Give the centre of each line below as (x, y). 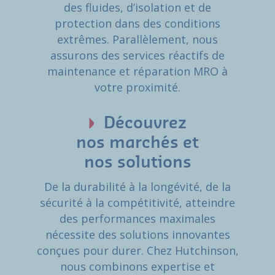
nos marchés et (137, 143)
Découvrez (145, 124)
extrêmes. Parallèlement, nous (137, 40)
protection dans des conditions (137, 24)
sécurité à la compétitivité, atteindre (137, 203)
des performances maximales (137, 219)
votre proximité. (137, 87)
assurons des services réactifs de (137, 56)
